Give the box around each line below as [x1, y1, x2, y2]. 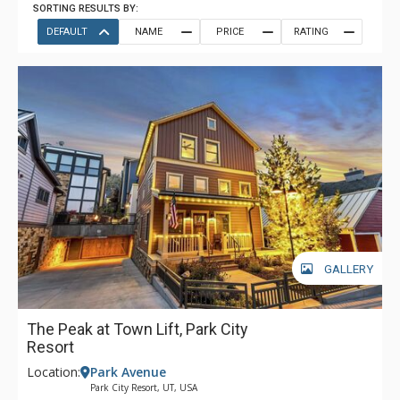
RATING [293, 26, 329, 37]
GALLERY [324, 262, 373, 276]
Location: [27, 363, 80, 380]
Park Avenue [90, 363, 166, 380]
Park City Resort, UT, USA [90, 381, 197, 394]
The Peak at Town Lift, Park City [27, 320, 248, 338]
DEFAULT [46, 26, 87, 37]
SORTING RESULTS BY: [33, 3, 138, 14]
